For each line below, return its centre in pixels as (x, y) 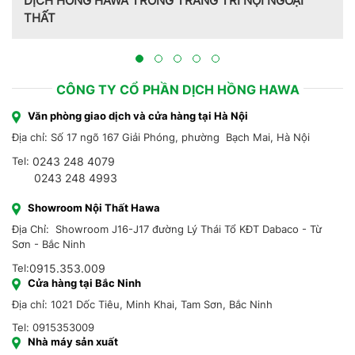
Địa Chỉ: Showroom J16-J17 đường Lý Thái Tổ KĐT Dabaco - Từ (167, 229)
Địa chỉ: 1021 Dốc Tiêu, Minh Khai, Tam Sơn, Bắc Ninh (142, 305)
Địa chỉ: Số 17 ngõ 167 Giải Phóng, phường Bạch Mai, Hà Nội (161, 137)
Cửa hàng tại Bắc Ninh (84, 283)
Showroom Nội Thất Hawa (94, 208)
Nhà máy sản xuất (73, 342)
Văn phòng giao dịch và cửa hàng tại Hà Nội (138, 116)
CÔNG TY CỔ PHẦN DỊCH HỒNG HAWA (177, 90)
